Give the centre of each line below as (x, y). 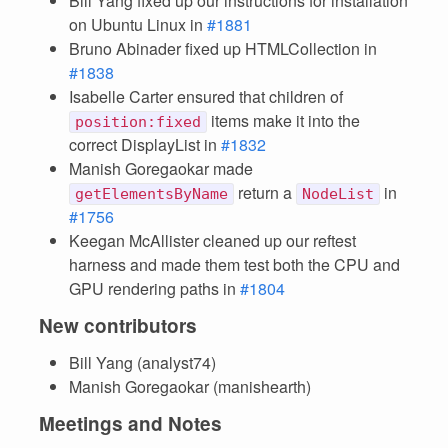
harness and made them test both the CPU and (234, 264)
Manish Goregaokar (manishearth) (190, 386)
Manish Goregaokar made (161, 168)
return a (265, 192)
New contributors (118, 325)
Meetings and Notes (130, 423)
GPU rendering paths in (154, 288)
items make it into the (283, 120)
